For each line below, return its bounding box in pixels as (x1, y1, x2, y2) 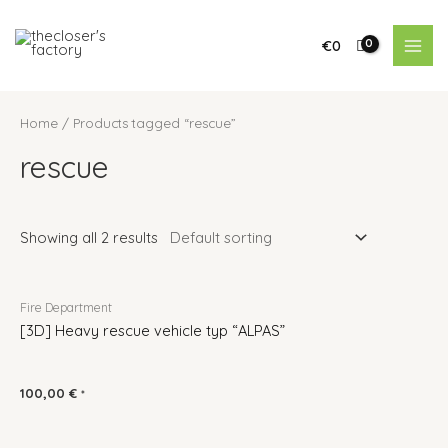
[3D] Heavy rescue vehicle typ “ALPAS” (20, 320, 285, 340)
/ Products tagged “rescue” (58, 115, 236, 132)
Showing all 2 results (20, 228, 158, 248)
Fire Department (20, 299, 112, 315)
